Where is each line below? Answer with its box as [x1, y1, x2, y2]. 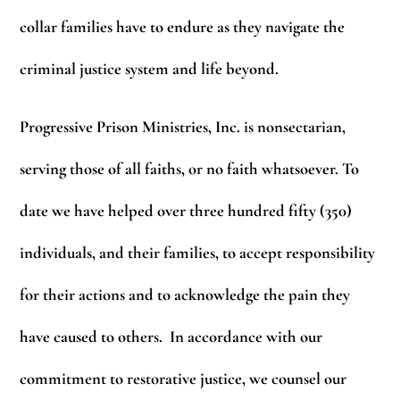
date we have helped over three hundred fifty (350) [20, 200, 353, 221]
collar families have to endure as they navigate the [20, 17, 346, 37]
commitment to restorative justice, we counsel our [20, 368, 347, 388]
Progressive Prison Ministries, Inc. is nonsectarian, [20, 116, 346, 137]
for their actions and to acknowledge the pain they [20, 284, 351, 304]
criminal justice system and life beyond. [20, 59, 279, 79]
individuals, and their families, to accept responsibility [20, 242, 376, 262]
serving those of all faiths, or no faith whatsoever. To [20, 158, 360, 179]
